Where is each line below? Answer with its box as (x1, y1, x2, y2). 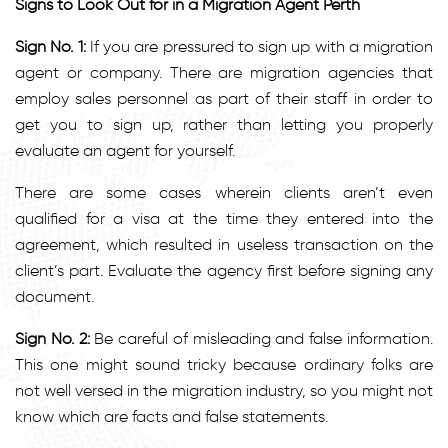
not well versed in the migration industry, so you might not (15, 380, 433, 400)
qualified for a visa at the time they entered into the (15, 208, 433, 228)
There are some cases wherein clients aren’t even (15, 182, 433, 202)
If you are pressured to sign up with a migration (85, 36, 433, 56)
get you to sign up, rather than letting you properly (15, 114, 433, 134)
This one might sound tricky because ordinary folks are (15, 354, 433, 374)
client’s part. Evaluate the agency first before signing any (15, 260, 433, 280)
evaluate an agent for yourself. (15, 140, 235, 160)
